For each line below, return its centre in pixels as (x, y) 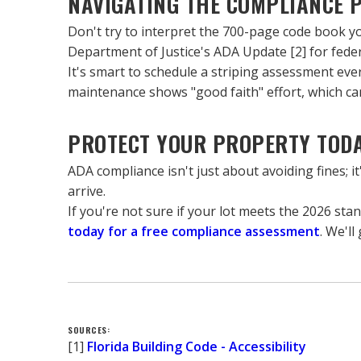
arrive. (87, 191)
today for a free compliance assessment (194, 232)
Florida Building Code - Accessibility (197, 347)
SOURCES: (89, 330)
